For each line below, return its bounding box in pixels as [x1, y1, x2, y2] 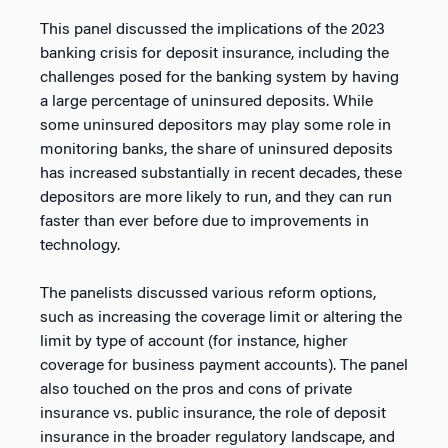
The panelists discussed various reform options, [40, 286, 376, 303]
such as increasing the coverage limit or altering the [40, 310, 402, 327]
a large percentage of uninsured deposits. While [40, 94, 373, 111]
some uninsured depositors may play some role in [40, 118, 391, 135]
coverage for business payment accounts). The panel [40, 358, 408, 375]
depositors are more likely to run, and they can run [40, 190, 392, 207]
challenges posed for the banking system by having [40, 70, 399, 87]
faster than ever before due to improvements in [40, 214, 369, 231]
